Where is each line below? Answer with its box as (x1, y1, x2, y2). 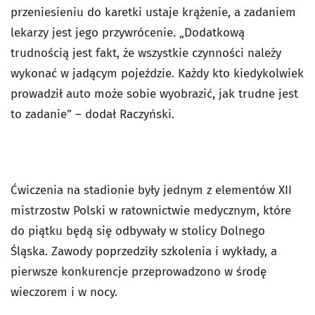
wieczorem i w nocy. (11, 285, 117, 300)
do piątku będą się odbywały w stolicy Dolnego (11, 224, 265, 238)
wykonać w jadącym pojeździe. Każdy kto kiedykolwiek (11, 66, 304, 81)
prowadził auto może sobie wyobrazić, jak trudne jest (11, 86, 298, 101)
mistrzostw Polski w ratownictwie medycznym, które (11, 203, 291, 218)
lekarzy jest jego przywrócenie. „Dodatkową (11, 25, 245, 40)
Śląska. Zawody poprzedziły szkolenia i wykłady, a (11, 244, 277, 259)
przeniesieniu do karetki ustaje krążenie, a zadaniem (11, 5, 296, 20)
